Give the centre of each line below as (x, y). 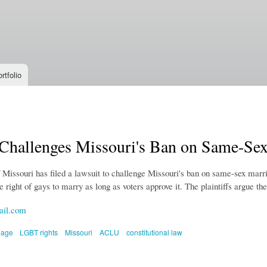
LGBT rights (39, 232)
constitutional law (155, 232)
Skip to (108, 7)
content (108, 33)
